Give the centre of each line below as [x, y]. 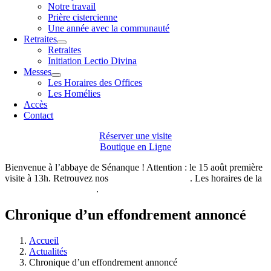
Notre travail [72, 6]
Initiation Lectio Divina [93, 61]
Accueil [44, 240]
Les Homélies [74, 93]
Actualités [48, 251]
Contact [39, 115]
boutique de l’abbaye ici [51, 189]
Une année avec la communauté [109, 28]
